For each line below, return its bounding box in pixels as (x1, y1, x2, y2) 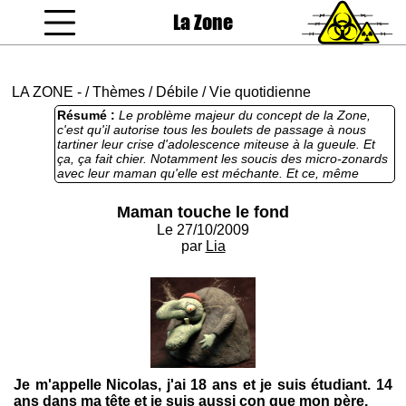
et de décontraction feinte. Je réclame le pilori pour (57, 195, 348, 209)
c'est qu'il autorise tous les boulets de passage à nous (57, 122, 366, 137)
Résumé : (57, 108, 119, 122)
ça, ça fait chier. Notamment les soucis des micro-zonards (57, 151, 388, 166)
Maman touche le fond (117, 203, 289, 222)
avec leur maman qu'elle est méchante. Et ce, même (57, 166, 359, 180)
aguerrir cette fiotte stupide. (57, 209, 215, 224)
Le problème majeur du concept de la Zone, (119, 108, 371, 122)
